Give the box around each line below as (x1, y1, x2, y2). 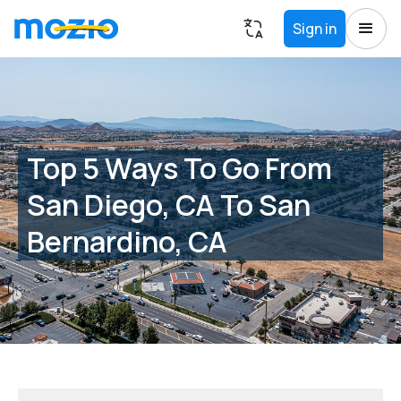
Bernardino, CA (27, 221, 227, 261)
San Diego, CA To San (27, 184, 311, 225)
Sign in (293, 19, 337, 38)
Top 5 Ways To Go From (27, 148, 332, 188)
